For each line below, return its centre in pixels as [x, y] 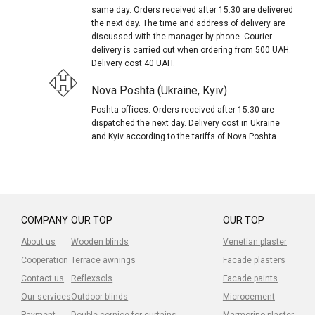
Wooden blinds [100, 242]
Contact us [43, 278]
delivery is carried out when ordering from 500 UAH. [192, 50]
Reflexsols [92, 278]
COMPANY [45, 220]
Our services [46, 296]
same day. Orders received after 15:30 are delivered [193, 9]
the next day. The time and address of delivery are [189, 23]
